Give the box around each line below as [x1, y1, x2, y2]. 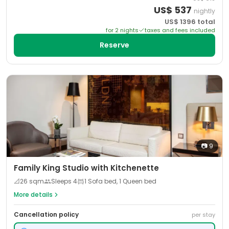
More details [14, 190, 53, 199]
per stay [192, 211, 215, 219]
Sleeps [51, 177, 73, 186]
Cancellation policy [14, 210, 79, 219]
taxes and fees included [145, 26, 215, 34]
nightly [194, 7, 215, 15]
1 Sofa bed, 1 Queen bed [84, 177, 156, 186]
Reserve [100, 40, 129, 50]
